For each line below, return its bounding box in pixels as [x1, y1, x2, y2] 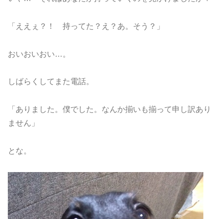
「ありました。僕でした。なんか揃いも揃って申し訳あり [8, 105, 211, 114]
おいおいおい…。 [8, 49, 70, 58]
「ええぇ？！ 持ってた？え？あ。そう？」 [8, 22, 164, 30]
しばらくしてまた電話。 [8, 77, 94, 86]
